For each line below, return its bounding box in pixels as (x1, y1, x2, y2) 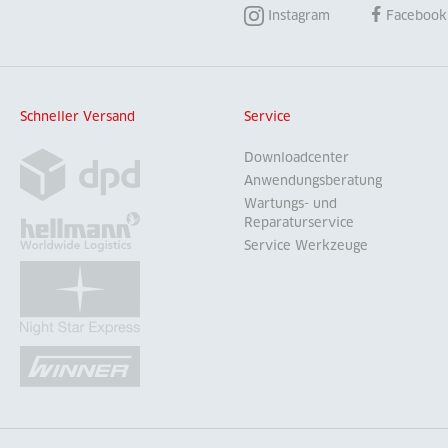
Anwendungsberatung (244, 173, 382, 189)
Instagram (268, 8, 330, 24)
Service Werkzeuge (244, 238, 368, 254)
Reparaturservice (244, 215, 354, 231)
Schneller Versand (20, 109, 135, 125)
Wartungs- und (244, 196, 337, 212)
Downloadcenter (244, 150, 349, 166)
